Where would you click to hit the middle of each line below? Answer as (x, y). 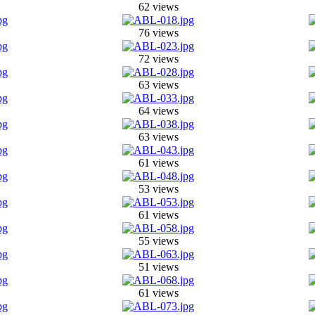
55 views (158, 240)
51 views (158, 266)
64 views (158, 110)
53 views (158, 188)
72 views (158, 58)
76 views (158, 32)
